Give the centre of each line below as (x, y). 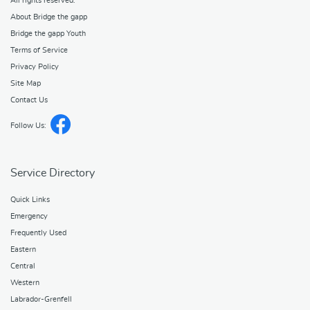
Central (23, 266)
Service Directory (53, 173)
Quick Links (30, 199)
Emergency (29, 216)
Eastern (23, 249)
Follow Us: (30, 126)
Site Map (26, 83)
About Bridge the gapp (49, 17)
